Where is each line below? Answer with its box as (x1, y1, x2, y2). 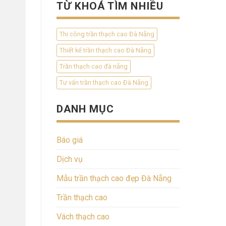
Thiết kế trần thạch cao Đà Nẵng (60, 46, 151, 54)
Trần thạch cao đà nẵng (60, 63, 128, 71)
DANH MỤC (56, 103, 115, 116)
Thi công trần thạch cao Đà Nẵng (60, 30, 154, 38)
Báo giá (56, 135, 83, 145)
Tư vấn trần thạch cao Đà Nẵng (60, 79, 148, 87)
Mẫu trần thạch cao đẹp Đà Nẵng (56, 173, 172, 183)
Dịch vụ (56, 154, 83, 164)
